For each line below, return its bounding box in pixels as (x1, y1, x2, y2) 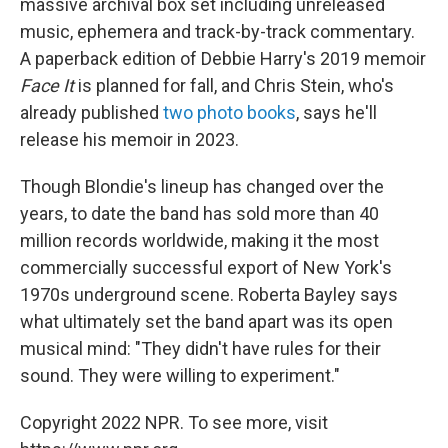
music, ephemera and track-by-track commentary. (20, 21, 415, 42)
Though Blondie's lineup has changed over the (20, 176, 384, 197)
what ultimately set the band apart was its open (20, 311, 393, 332)
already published (20, 102, 163, 123)
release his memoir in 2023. (20, 129, 239, 150)
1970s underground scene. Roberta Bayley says (20, 284, 398, 305)
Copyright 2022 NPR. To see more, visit (20, 412, 328, 433)
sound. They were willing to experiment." (20, 365, 340, 386)
